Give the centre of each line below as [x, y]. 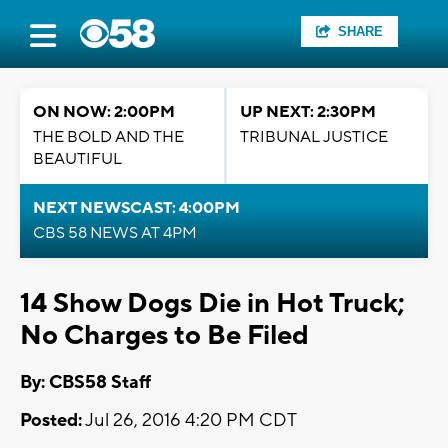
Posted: [51, 421]
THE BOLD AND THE [108, 137]
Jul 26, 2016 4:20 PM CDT [189, 421]
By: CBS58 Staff [85, 383]
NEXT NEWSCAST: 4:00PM [136, 208]
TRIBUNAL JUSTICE [314, 137]
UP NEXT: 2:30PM [308, 112]
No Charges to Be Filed [164, 335]
